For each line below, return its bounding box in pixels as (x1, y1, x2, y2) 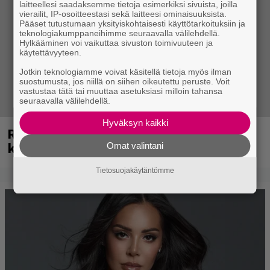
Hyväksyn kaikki (102, 118, 168, 128)
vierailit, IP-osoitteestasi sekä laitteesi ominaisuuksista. (19, 9, 227, 19)
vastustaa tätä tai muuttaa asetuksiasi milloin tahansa (19, 86, 223, 96)
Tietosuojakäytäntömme (96, 166, 174, 175)
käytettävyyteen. (19, 48, 82, 57)
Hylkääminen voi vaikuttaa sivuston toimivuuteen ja (19, 38, 213, 48)
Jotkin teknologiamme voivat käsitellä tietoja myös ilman (19, 67, 232, 77)
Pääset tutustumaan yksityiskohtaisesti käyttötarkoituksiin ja (19, 19, 246, 28)
